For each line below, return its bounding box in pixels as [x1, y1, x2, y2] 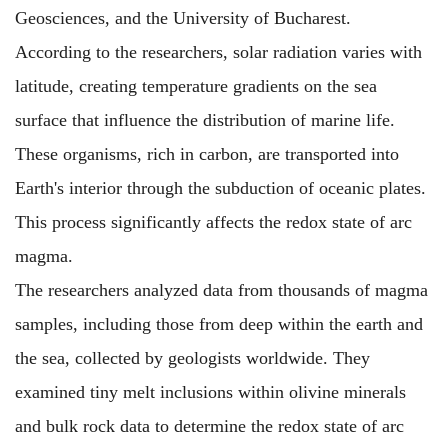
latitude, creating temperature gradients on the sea [15, 75, 377, 96]
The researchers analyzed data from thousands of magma [15, 279, 428, 300]
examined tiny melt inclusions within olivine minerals [15, 381, 406, 402]
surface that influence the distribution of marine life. [15, 109, 395, 130]
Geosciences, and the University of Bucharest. [15, 7, 351, 28]
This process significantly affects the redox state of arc [15, 211, 412, 232]
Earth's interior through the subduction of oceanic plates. [15, 177, 426, 198]
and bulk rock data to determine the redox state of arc [15, 415, 404, 436]
